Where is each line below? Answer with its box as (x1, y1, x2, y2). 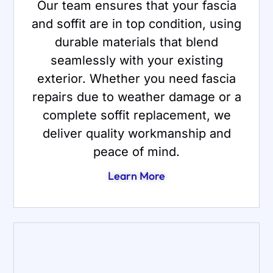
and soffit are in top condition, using (32, 16, 241, 31)
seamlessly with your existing (50, 52, 223, 68)
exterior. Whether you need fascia (37, 71, 236, 86)
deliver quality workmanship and (42, 126, 231, 141)
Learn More (108, 168, 165, 183)
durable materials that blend (55, 34, 218, 49)
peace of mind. (93, 144, 180, 159)
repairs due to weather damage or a (32, 89, 241, 104)
